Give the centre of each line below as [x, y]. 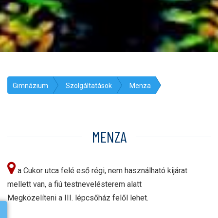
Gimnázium [30, 86]
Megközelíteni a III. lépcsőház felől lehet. [78, 198]
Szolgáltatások [89, 86]
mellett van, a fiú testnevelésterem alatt [74, 184]
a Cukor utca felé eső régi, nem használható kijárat [101, 171]
